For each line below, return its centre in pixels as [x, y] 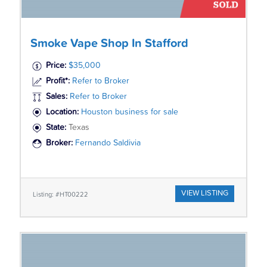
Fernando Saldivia [108, 143]
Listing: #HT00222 [60, 194]
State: [57, 128]
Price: [56, 66]
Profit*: [58, 81]
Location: [63, 112]
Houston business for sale [129, 112]
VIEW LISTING [205, 193]
